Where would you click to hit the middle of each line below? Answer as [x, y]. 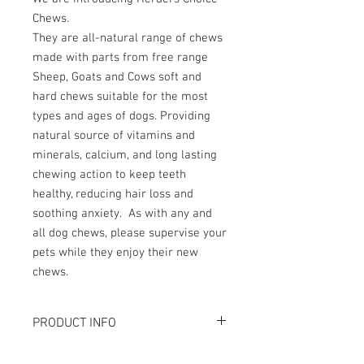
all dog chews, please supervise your [130, 233]
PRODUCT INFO [74, 323]
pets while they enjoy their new [115, 252]
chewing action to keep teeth [109, 174]
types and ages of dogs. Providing [121, 116]
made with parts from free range [120, 57]
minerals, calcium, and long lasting [125, 155]
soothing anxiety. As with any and [122, 213]
